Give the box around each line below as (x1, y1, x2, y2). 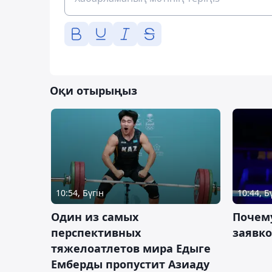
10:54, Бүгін (56, 187, 104, 199)
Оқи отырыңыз (50, 83, 137, 98)
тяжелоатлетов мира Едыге (51, 241, 211, 256)
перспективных (51, 225, 141, 240)
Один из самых (51, 209, 138, 225)
